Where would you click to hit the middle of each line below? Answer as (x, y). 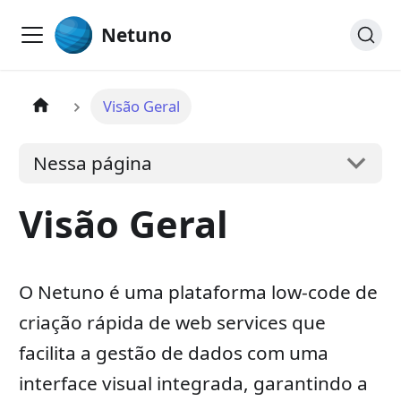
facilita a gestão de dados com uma (173, 352)
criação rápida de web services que (172, 322)
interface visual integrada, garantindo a (193, 383)
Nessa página (93, 163)
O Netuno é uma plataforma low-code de (198, 291)
